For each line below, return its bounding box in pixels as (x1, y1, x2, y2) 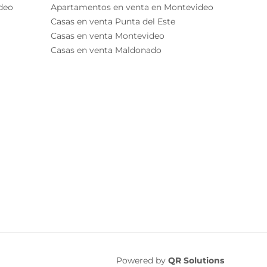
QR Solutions (168, 255, 224, 266)
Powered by (116, 255, 168, 266)
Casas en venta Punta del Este (50, 16, 175, 27)
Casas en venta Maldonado (50, 45, 162, 55)
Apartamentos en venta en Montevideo (50, 2, 213, 13)
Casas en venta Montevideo (50, 30, 164, 41)
